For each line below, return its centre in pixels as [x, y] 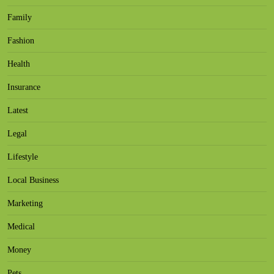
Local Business [33, 180]
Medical [21, 227]
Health [19, 64]
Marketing [25, 203]
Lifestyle [23, 157]
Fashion [21, 41]
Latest [18, 110]
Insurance [24, 87]
